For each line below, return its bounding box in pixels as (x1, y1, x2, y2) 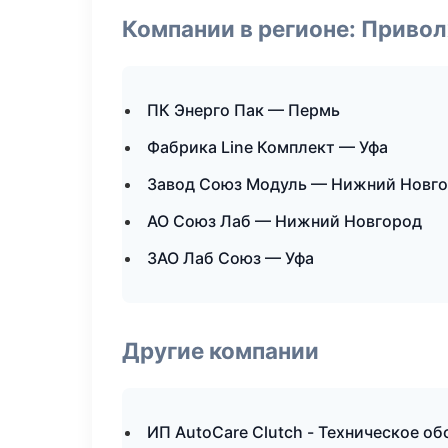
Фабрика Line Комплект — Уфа (147, 137, 388, 157)
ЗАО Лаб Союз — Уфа (147, 248, 314, 268)
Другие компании (122, 337, 319, 364)
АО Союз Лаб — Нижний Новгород (147, 211, 422, 231)
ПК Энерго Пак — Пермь (147, 100, 340, 120)
